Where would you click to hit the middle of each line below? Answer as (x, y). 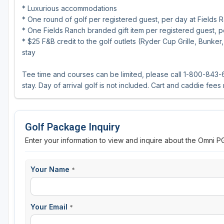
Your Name (51, 169)
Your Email (50, 207)
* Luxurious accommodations (69, 8)
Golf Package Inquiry (72, 127)
